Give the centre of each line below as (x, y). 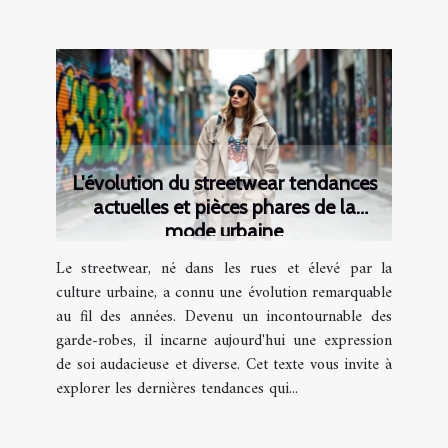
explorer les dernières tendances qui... (177, 389)
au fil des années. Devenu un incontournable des (224, 317)
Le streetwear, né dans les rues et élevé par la (224, 269)
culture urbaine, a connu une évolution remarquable (224, 293)
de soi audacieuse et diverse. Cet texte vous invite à (224, 365)
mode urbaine (224, 231)
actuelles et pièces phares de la (224, 207)
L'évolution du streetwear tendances (224, 183)
